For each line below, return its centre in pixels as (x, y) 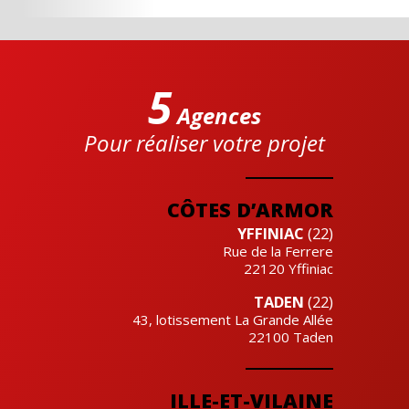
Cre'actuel (54, 188)
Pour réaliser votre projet (204, 142)
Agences (216, 115)
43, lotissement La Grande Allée (233, 319)
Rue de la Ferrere (278, 251)
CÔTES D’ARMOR (251, 209)
